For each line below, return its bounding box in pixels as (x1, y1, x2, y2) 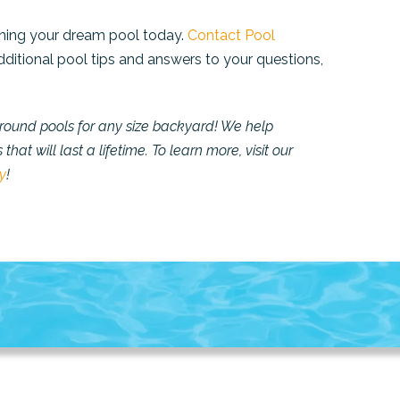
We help (221, 118, 274, 136)
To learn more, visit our (148, 142, 294, 160)
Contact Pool (187, 27, 276, 45)
